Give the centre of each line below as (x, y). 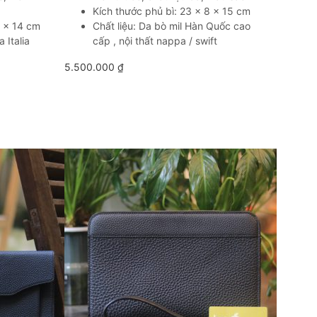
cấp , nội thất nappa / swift (155, 41)
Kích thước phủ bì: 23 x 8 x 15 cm (172, 11)
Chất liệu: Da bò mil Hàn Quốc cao (172, 26)
